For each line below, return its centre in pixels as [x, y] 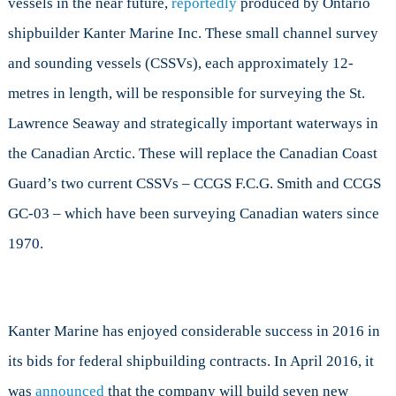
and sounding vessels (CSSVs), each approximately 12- [180, 64]
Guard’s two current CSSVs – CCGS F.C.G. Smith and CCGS [194, 184]
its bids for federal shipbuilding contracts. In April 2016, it [190, 362]
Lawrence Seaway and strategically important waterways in [193, 124]
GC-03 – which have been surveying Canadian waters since [193, 214]
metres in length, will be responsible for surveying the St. [186, 94]
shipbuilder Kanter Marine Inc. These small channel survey [193, 34]
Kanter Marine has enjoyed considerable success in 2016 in [194, 331]
